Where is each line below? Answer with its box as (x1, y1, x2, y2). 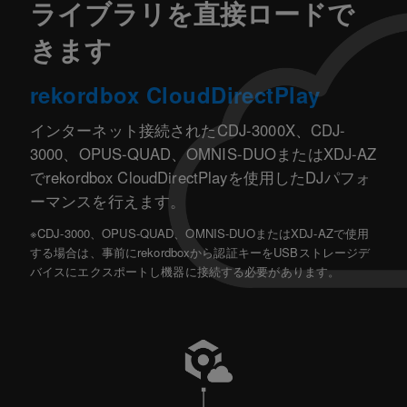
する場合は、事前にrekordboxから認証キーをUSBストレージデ (29, 243, 371, 261)
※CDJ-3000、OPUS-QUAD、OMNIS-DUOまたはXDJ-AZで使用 (29, 223, 370, 242)
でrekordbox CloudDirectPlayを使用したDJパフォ (29, 165, 372, 188)
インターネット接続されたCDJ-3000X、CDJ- (29, 118, 346, 141)
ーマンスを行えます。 (29, 189, 186, 212)
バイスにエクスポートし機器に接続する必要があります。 (29, 262, 341, 280)
